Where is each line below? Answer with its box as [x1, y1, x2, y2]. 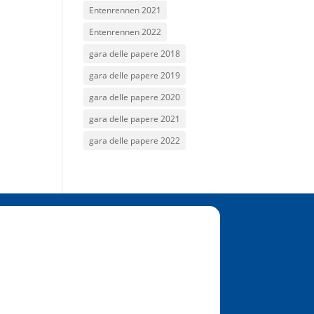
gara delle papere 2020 [89, 91, 181, 103]
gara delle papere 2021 [89, 113, 181, 125]
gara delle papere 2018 [89, 48, 181, 60]
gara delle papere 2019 [89, 69, 181, 81]
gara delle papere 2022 [89, 135, 181, 146]
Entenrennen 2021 [89, 4, 162, 16]
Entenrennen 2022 [89, 26, 162, 38]
